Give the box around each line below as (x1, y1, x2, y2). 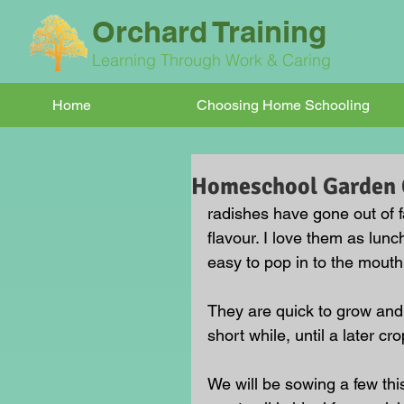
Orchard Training (92, 14, 326, 50)
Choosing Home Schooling (197, 96, 370, 114)
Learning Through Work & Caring (92, 50, 335, 70)
